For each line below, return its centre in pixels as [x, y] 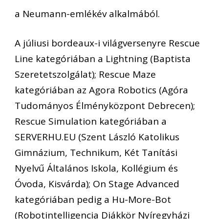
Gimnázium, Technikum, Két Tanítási [96, 153]
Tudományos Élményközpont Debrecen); [105, 106]
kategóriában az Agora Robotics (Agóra [101, 90]
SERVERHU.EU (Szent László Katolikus [97, 137]
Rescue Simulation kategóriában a [91, 121]
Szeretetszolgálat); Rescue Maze [85, 75]
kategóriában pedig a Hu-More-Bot [93, 200]
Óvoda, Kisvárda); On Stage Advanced [97, 184]
